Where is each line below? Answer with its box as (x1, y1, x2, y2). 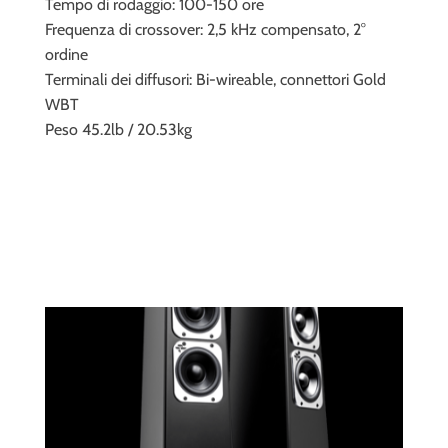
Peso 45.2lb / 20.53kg (45, 119, 192, 139)
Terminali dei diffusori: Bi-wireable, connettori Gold (45, 69, 386, 89)
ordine (45, 44, 88, 64)
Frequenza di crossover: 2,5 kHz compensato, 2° (45, 19, 366, 39)
